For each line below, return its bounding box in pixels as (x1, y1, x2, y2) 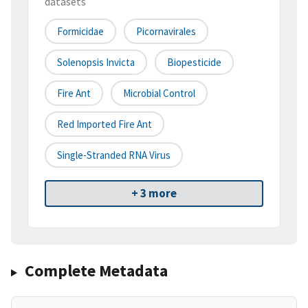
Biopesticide (167, 56, 221, 69)
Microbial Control (123, 87, 195, 100)
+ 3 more (131, 186, 177, 201)
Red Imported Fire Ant (57, 118, 152, 131)
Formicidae (57, 25, 104, 38)
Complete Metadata (24, 260, 168, 282)
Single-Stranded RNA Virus (57, 148, 170, 162)
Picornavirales (136, 25, 196, 38)
